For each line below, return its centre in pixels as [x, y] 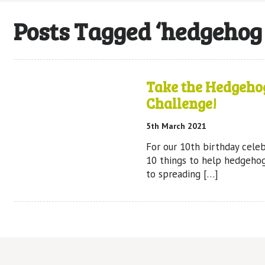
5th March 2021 [176, 126]
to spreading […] [182, 174]
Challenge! [181, 104]
